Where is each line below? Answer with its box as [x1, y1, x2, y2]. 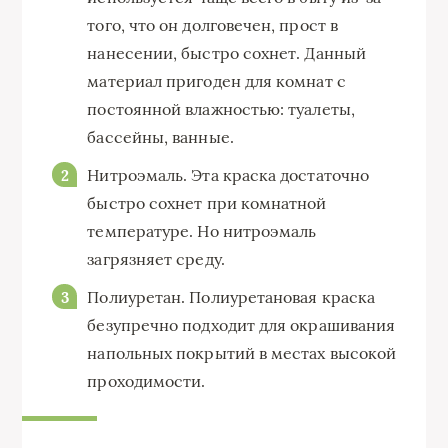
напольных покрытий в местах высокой [87, 342, 397, 363]
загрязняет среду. [87, 248, 225, 269]
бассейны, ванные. [87, 126, 234, 147]
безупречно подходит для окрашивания [87, 314, 396, 335]
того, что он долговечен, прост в [87, 14, 338, 35]
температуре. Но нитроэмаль [87, 220, 317, 241]
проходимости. [87, 370, 206, 391]
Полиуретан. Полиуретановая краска [87, 286, 376, 307]
